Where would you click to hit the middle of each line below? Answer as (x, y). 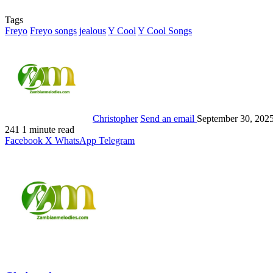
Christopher (115, 119)
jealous (93, 31)
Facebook (24, 141)
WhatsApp (76, 141)
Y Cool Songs (165, 31)
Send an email (167, 119)
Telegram (117, 141)
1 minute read (48, 130)
